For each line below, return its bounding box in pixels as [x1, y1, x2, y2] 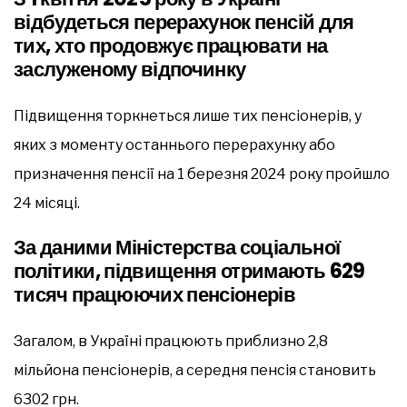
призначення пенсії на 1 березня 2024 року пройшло [14, 164, 390, 183]
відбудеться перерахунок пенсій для [14, 7, 354, 36]
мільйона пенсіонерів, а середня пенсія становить [14, 361, 376, 379]
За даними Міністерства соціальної [14, 233, 341, 262]
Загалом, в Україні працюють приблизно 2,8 [14, 332, 328, 350]
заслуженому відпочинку [14, 55, 246, 84]
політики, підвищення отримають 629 [14, 256, 365, 285]
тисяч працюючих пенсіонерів [14, 280, 296, 309]
